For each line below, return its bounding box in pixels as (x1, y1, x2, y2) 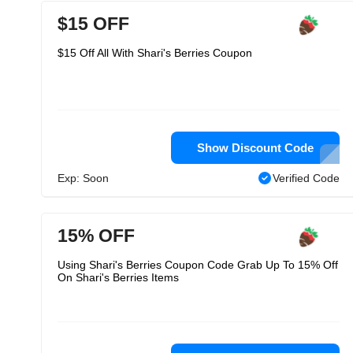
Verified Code (273, 172, 340, 184)
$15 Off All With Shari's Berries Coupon (58, 46, 252, 59)
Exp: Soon (58, 172, 109, 184)
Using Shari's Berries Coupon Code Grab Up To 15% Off (58, 258, 338, 271)
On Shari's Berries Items (58, 271, 179, 284)
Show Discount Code (197, 141, 314, 154)
